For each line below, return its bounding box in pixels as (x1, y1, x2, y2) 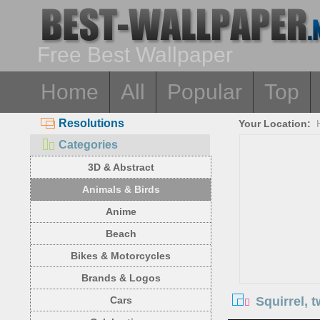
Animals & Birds (81, 184, 160, 195)
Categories (59, 139, 118, 151)
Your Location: (239, 118, 311, 129)
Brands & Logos (81, 272, 161, 284)
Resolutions (59, 117, 124, 129)
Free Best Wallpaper (37, 43, 233, 66)
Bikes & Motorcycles (71, 250, 171, 261)
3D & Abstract (87, 161, 154, 173)
